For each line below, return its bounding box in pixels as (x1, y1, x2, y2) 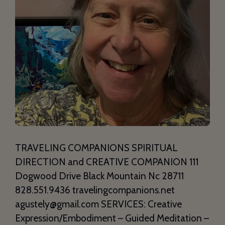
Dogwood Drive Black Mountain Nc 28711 (15, 170, 184, 182)
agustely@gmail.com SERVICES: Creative (15, 198, 182, 210)
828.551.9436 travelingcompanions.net (15, 184, 175, 196)
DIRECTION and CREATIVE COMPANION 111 (15, 156, 198, 168)
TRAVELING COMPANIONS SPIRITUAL (15, 142, 178, 154)
